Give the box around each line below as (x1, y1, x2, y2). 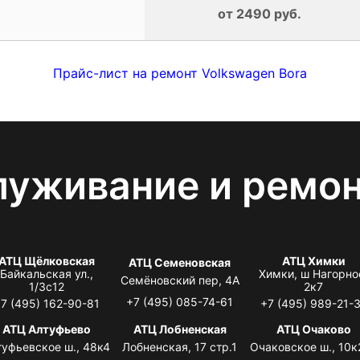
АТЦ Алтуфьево (2, 321, 91, 336)
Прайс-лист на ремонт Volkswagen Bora (53, 64, 307, 81)
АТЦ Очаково (276, 321, 351, 336)
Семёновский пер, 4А (120, 272, 239, 287)
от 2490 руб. (217, 5, 301, 22)
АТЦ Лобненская (133, 321, 227, 336)
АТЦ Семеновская (129, 255, 231, 269)
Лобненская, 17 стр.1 (122, 339, 238, 354)
